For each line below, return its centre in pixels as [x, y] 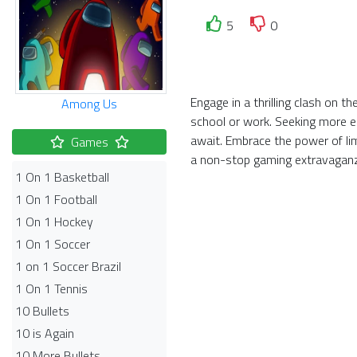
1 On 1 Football [56, 199]
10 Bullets [42, 311]
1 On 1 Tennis [51, 288]
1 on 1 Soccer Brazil [68, 266]
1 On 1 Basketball [62, 177]
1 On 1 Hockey [54, 222]
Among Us [89, 104]
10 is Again [45, 333]
